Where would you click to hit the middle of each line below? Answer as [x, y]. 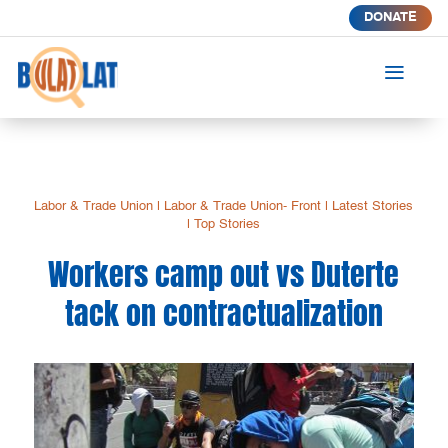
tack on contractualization [223, 313]
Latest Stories [373, 206]
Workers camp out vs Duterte [224, 274]
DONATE [390, 17]
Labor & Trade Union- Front [243, 206]
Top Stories [227, 224]
